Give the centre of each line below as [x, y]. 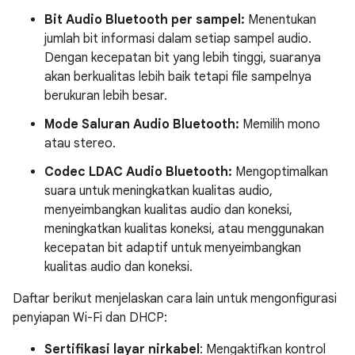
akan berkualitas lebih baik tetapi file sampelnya [178, 77]
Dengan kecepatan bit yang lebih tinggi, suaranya [183, 58]
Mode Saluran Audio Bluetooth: [142, 124]
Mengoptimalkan [280, 172]
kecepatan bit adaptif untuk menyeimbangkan [173, 248]
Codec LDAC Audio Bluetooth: [138, 172]
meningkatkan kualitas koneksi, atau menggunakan [184, 229]
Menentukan [281, 20]
